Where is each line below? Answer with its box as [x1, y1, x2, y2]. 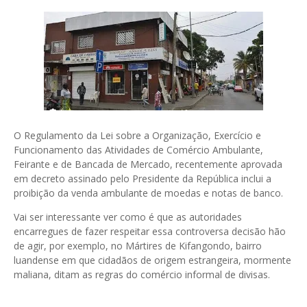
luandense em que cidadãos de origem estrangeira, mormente [14, 254, 291, 267]
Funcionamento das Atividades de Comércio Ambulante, [14, 143, 263, 157]
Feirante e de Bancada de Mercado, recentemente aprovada [14, 158, 282, 171]
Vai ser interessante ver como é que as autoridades [14, 210, 242, 224]
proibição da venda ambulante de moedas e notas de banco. [14, 186, 286, 200]
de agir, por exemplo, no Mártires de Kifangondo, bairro [14, 239, 262, 253]
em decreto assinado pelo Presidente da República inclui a [14, 172, 271, 186]
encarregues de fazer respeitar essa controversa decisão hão [14, 225, 286, 238]
